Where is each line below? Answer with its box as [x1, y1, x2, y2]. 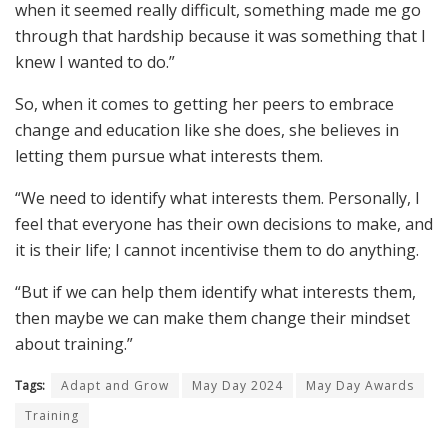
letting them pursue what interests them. [15, 144, 323, 167]
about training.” [15, 332, 133, 355]
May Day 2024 [192, 376, 283, 394]
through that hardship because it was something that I [15, 24, 426, 47]
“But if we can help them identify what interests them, [15, 280, 416, 303]
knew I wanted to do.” [15, 50, 175, 73]
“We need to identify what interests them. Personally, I [15, 186, 420, 209]
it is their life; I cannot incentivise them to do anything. [15, 238, 419, 261]
